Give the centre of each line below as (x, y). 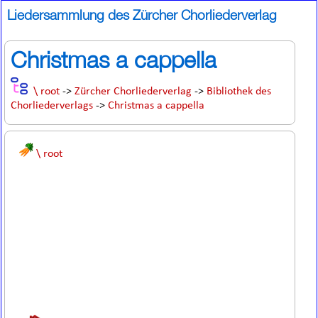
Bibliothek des (239, 92)
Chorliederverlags (52, 106)
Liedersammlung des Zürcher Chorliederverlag (142, 17)
